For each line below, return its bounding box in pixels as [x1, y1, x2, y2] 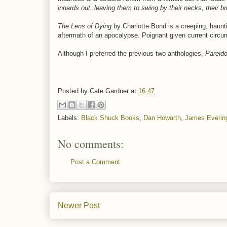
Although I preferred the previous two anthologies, [58, 49, 205, 57]
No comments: [58, 136, 124, 151]
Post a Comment [70, 158, 120, 166]
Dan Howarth [143, 113, 181, 122]
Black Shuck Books [81, 113, 139, 122]
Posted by [58, 87, 90, 95]
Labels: [58, 113, 81, 122]
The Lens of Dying [58, 22, 113, 30]
